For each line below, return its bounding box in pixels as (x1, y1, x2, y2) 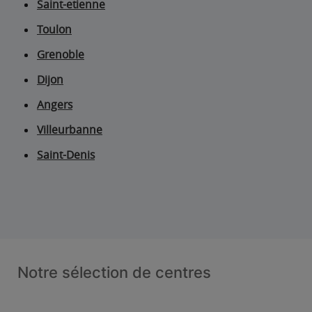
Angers (37, 97, 72, 112)
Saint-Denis (37, 148, 95, 162)
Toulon (37, 22, 72, 37)
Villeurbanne (37, 123, 102, 137)
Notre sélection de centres (17, 263, 211, 281)
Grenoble (37, 47, 84, 62)
